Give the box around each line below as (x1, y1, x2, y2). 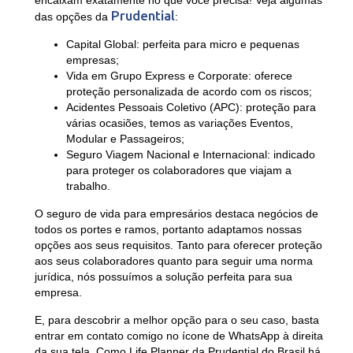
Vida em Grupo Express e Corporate (65, 69, 248, 83)
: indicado (266, 148, 315, 162)
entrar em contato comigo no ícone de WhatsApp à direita (34, 329, 323, 343)
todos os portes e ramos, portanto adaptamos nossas (34, 223, 302, 236)
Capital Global (65, 38, 136, 51)
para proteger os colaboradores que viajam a (65, 164, 292, 177)
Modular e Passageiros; (65, 132, 184, 146)
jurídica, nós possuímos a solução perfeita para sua (34, 270, 292, 284)
